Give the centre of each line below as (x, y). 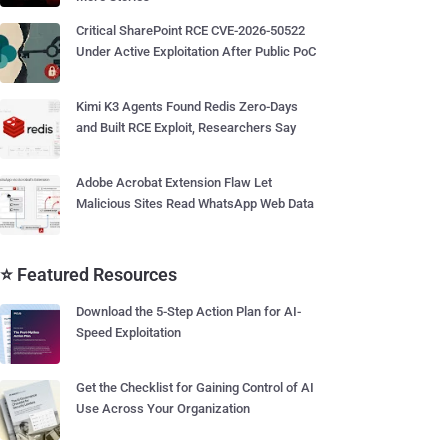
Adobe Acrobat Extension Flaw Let (174, 182)
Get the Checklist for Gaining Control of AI (195, 387)
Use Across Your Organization (163, 408)
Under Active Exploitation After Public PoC (196, 51)
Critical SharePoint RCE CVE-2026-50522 (190, 30)
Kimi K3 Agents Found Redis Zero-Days (187, 106)
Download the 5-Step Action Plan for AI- (188, 311)
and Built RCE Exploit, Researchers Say (186, 127)
